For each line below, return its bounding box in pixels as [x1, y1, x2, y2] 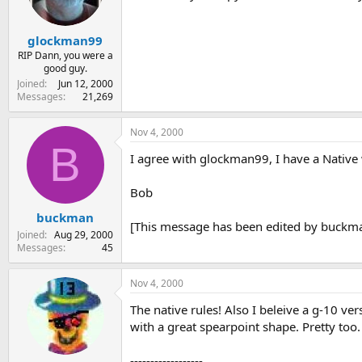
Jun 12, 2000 [58, 76, 113, 90]
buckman [36, 209, 94, 226]
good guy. [43, 61, 87, 75]
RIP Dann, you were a [17, 48, 113, 62]
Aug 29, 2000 [54, 228, 113, 242]
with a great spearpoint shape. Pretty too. [130, 318, 360, 335]
